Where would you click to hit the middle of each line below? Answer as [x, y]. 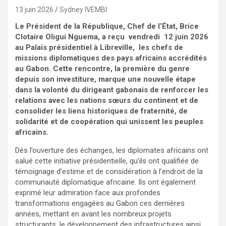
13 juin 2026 [34, 10]
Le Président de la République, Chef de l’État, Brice [107, 26]
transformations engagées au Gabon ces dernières [100, 204]
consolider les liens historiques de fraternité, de [101, 111]
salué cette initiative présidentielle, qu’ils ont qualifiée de [107, 161]
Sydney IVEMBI [83, 10]
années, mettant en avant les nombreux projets [93, 214]
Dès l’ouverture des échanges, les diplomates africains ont [112, 151]
